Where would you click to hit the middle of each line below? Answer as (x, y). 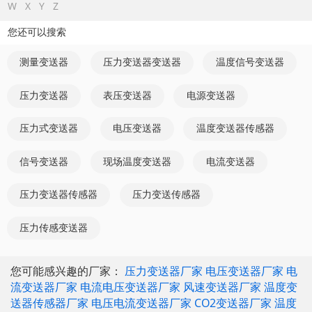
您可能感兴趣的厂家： (68, 271)
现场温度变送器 (137, 161)
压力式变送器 (49, 128)
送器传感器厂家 (49, 303)
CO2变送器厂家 (233, 303)
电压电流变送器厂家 (141, 303)
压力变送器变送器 (142, 62)
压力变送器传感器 (59, 195)
